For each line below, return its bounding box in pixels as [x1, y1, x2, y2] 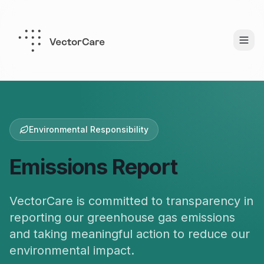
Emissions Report [9, 154, 177, 180]
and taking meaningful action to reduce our [9, 227, 250, 241]
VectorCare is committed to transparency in [9, 194, 253, 208]
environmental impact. [9, 243, 134, 258]
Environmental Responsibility [29, 124, 148, 134]
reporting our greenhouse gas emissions [9, 210, 235, 225]
